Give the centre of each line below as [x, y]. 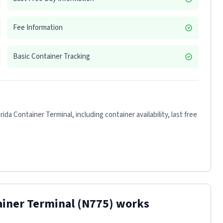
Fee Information [38, 28]
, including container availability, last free [135, 115]
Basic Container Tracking [52, 56]
